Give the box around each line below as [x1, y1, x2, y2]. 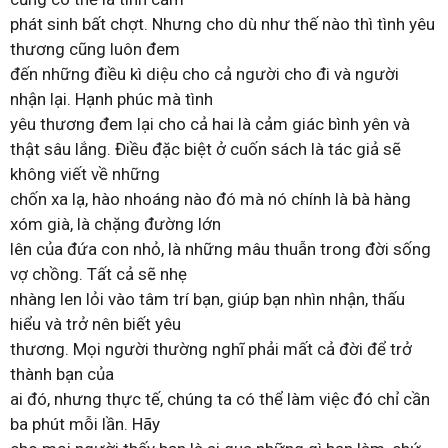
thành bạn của [10, 364, 114, 384]
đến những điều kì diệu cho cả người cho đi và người [10, 64, 399, 84]
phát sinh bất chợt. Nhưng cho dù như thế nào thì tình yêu [10, 14, 435, 34]
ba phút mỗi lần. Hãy [10, 414, 160, 434]
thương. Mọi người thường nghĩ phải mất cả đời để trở [10, 339, 412, 359]
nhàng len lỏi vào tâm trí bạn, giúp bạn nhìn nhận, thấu [10, 289, 405, 309]
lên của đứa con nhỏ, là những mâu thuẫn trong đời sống [10, 239, 431, 259]
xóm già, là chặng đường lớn [10, 214, 221, 234]
